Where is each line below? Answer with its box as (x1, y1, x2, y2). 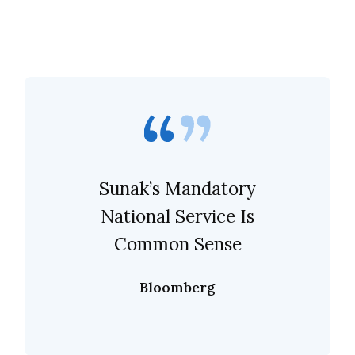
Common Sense (113, 231, 242, 255)
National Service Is (101, 204, 254, 227)
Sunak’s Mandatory (99, 176, 256, 200)
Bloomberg (139, 277, 216, 296)
